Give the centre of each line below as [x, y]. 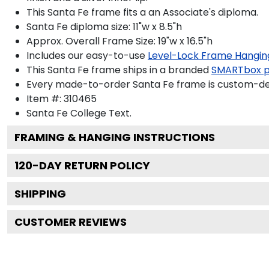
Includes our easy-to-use [86, 55]
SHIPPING [40, 193]
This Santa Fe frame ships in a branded [118, 70]
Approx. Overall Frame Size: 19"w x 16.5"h [119, 41]
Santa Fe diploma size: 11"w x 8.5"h [104, 26]
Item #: [45, 98]
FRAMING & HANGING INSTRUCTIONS [115, 137]
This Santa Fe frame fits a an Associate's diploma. [142, 12]
